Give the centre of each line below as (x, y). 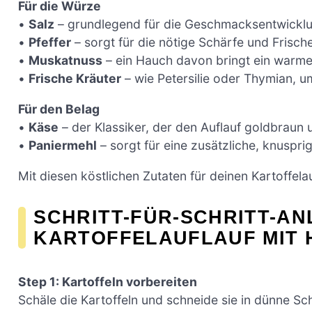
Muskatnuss (65, 61)
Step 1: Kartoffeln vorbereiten (108, 281)
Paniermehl (63, 146)
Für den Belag (59, 109)
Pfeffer (50, 42)
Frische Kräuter (75, 79)
